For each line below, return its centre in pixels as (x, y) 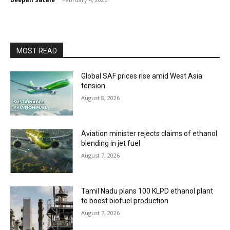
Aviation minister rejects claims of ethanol (149, 133)
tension (93, 86)
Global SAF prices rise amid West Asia (142, 76)
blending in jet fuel (111, 143)
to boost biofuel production (125, 200)
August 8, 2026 (101, 98)
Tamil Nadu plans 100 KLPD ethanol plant (147, 191)
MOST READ (37, 51)
